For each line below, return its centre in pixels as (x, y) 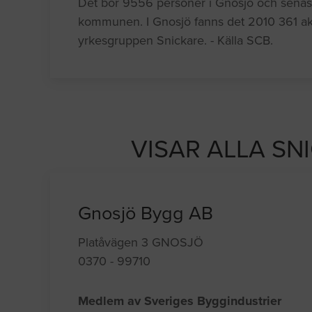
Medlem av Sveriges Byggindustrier (180, 301)
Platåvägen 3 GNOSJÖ (141, 243)
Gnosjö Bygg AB (146, 214)
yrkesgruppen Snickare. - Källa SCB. (176, 41)
